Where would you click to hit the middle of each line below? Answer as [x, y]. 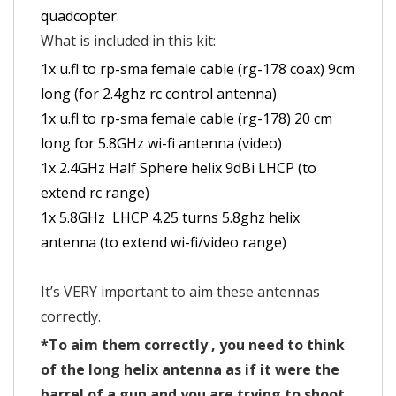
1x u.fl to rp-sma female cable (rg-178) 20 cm [187, 118]
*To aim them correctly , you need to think [193, 345]
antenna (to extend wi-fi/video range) [164, 242]
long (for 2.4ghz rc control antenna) [159, 94]
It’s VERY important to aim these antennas [180, 292]
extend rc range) [95, 193]
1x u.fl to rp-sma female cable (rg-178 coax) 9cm [198, 69]
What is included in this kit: [128, 41]
